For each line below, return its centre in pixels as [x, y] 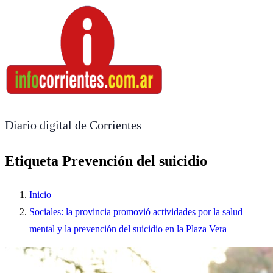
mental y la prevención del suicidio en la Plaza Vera [128, 229]
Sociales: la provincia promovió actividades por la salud [136, 211]
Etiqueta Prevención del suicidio [106, 161]
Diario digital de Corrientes [73, 125]
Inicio [40, 194]
